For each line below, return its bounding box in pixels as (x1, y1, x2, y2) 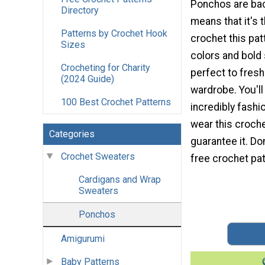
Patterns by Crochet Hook (61, 28, 167, 40)
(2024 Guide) (61, 73, 114, 85)
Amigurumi (61, 233, 105, 245)
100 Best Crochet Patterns (61, 96, 171, 108)
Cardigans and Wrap (79, 174, 161, 186)
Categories (49, 128, 95, 140)
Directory (61, 5, 99, 17)
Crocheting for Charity (61, 62, 150, 74)
